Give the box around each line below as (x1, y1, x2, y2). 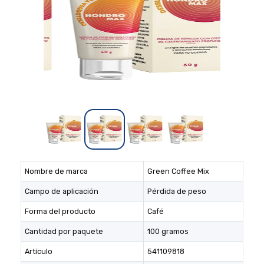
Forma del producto (25, 206, 96, 216)
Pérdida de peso (147, 186, 207, 196)
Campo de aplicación (25, 186, 99, 196)
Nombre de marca (25, 166, 88, 176)
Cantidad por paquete (25, 226, 104, 236)
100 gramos (147, 226, 189, 236)
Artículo (25, 246, 53, 256)
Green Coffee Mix (147, 166, 210, 176)
